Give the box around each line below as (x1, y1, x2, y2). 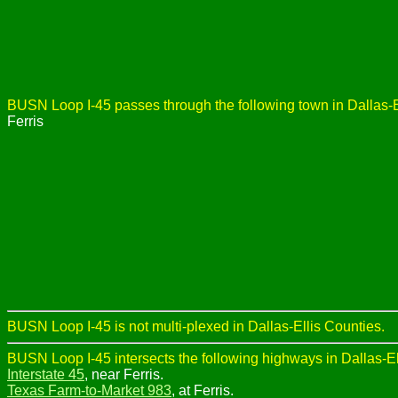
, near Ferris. (84, 367, 163, 382)
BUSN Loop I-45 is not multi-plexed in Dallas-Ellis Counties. (7, 319, 385, 334)
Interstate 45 (7, 367, 84, 382)
